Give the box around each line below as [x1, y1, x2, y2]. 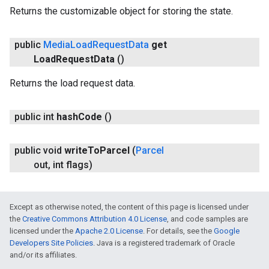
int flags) [50, 159, 92, 171]
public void [14, 145, 62, 156]
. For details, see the [143, 226, 214, 235]
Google [214, 226, 240, 235]
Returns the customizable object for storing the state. [10, 5, 233, 17]
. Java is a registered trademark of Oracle [93, 238, 235, 247]
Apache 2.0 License [75, 226, 143, 235]
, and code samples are [167, 214, 248, 223]
